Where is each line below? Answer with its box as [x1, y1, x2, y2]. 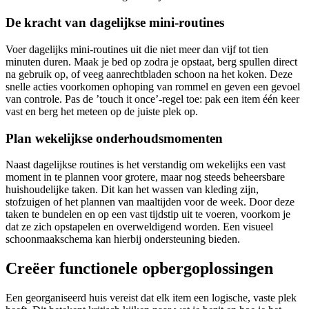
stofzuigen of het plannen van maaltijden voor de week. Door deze [6, 196, 295, 208]
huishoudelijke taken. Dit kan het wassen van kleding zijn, [6, 183, 259, 196]
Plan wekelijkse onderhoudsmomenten [6, 130, 223, 146]
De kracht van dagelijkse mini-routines [6, 15, 224, 30]
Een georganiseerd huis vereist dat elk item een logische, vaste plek [6, 292, 297, 304]
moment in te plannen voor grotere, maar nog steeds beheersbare [6, 171, 285, 183]
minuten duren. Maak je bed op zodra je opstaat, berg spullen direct [6, 55, 297, 68]
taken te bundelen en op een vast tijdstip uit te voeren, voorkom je [6, 208, 290, 221]
